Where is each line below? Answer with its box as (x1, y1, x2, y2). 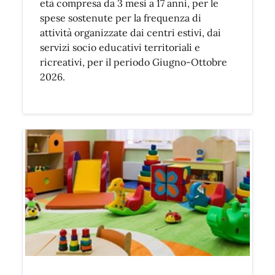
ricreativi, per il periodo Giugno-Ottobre (40, 56, 227, 68)
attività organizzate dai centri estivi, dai (40, 26, 221, 39)
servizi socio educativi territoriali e (40, 41, 200, 53)
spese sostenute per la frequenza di (40, 12, 201, 24)
